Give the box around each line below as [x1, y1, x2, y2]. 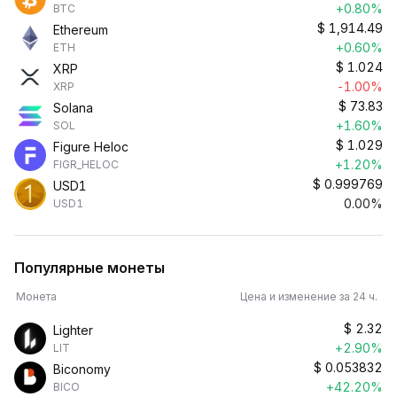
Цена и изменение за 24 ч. [240, 290, 383, 303]
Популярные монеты [14, 259, 165, 276]
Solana [53, 100, 93, 115]
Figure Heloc [53, 139, 128, 154]
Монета [16, 290, 57, 303]
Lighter [53, 323, 93, 338]
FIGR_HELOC [53, 158, 119, 171]
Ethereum [53, 22, 108, 37]
